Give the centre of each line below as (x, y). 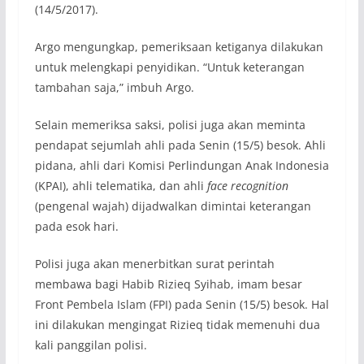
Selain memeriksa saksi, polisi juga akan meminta (170, 124)
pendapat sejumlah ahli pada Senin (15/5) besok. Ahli (180, 145)
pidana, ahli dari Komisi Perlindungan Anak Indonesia (182, 165)
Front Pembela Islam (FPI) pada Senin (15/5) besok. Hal (182, 304)
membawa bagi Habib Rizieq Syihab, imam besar (168, 284)
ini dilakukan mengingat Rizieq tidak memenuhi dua (177, 324)
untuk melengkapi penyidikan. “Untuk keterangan (169, 67)
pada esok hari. (76, 226)
